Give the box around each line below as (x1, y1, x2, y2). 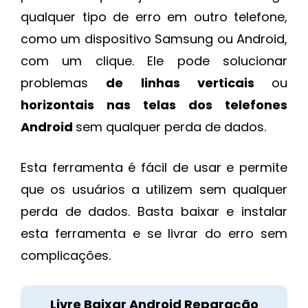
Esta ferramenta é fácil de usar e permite (21, 158, 287, 176)
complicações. (21, 246, 111, 264)
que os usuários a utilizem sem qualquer (21, 180, 287, 198)
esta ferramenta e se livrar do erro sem (21, 224, 287, 242)
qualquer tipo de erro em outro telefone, (21, 8, 287, 25)
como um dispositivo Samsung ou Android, (21, 30, 287, 47)
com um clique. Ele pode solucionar (21, 52, 287, 69)
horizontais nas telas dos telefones (21, 96, 287, 113)
